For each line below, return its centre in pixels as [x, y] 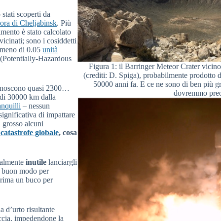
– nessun [35, 106]
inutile [36, 162]
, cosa [68, 132]
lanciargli [62, 162]
